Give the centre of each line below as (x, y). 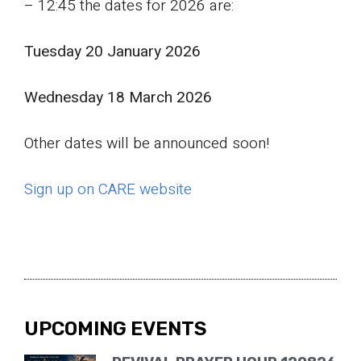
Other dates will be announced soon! (147, 144)
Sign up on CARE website (108, 190)
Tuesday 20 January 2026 (112, 52)
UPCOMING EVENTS (115, 329)
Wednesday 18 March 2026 (120, 98)
